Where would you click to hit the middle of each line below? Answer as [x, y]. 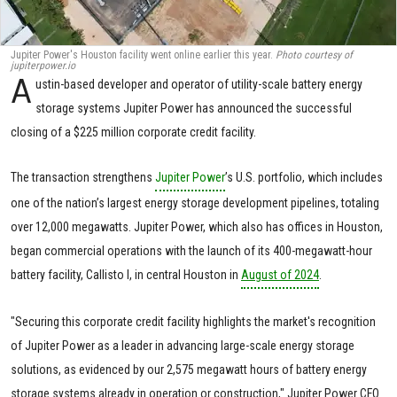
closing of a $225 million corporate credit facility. [133, 132]
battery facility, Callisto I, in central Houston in [126, 274]
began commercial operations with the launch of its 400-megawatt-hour [191, 250]
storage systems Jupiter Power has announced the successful [194, 108]
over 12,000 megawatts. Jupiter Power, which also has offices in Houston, [197, 226]
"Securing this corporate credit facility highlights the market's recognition [193, 321]
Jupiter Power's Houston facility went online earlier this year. [143, 54]
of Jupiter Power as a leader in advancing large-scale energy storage [183, 345]
